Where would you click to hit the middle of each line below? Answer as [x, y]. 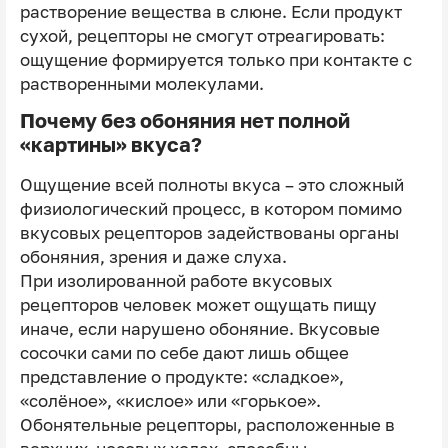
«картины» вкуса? [110, 144]
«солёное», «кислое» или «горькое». [170, 401]
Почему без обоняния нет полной [184, 120]
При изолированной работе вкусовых [175, 281]
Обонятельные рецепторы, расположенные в [207, 425]
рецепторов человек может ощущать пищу [198, 305]
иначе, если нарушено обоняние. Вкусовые [201, 329]
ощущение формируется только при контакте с [215, 59]
